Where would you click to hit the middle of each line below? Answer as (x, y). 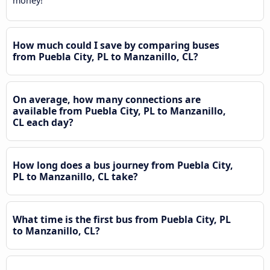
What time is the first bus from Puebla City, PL (122, 219)
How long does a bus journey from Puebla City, (123, 165)
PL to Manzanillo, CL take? (75, 176)
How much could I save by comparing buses (116, 45)
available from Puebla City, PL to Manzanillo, (119, 111)
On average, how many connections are (107, 99)
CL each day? (43, 122)
